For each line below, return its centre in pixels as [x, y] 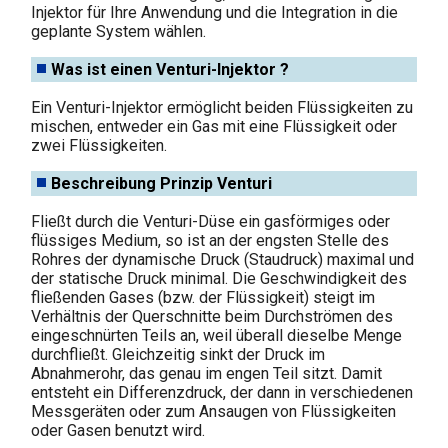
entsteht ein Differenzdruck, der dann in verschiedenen [222, 392]
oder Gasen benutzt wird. [118, 430]
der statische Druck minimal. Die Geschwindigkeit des [219, 278]
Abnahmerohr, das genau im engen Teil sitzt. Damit [207, 373]
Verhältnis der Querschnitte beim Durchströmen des [212, 316]
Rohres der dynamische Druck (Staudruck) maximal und [223, 259]
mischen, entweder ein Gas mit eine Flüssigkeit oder [214, 126]
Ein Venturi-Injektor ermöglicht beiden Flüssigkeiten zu [222, 107]
